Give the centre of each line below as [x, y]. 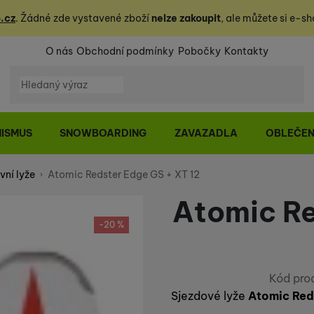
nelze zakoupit [186, 18]
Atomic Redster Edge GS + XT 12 [124, 175]
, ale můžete [250, 18]
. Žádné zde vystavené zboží [83, 18]
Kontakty [247, 51]
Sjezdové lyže [210, 295]
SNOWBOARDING [103, 133]
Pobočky [199, 51]
